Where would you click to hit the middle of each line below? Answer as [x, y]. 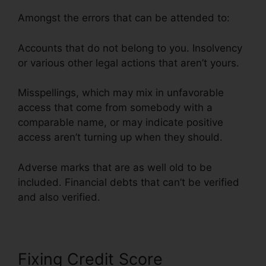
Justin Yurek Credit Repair [165, 197]
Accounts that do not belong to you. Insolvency [130, 48]
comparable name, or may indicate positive [121, 123]
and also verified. [61, 197]
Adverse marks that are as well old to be [115, 167]
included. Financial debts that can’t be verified [129, 182]
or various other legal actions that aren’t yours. [129, 63]
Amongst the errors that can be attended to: [124, 18]
